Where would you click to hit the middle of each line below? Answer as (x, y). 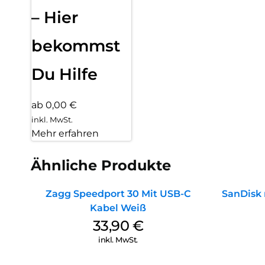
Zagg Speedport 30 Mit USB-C (118, 194)
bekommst (76, 46)
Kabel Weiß (118, 208)
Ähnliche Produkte (101, 166)
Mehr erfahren (65, 134)
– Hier (55, 18)
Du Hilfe (64, 75)
